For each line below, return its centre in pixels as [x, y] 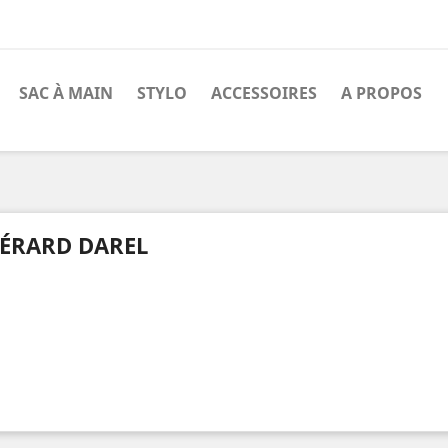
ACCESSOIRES [264, 93]
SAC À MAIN [66, 93]
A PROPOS [381, 93]
